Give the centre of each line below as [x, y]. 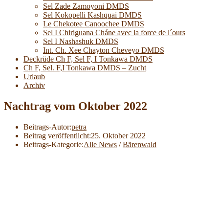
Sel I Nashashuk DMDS [81, 41]
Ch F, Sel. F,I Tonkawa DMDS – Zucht [85, 67]
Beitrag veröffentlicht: [57, 135]
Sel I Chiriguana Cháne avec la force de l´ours [114, 32]
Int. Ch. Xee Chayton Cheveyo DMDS [104, 50]
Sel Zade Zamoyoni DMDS [86, 6]
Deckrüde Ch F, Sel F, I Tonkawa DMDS [88, 59]
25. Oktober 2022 [118, 135]
